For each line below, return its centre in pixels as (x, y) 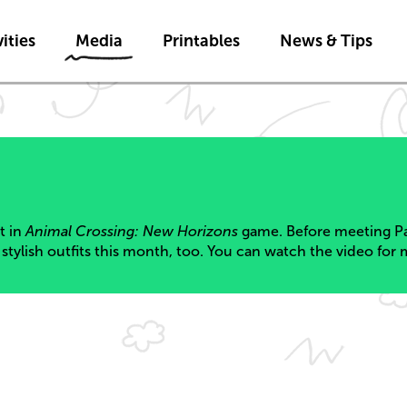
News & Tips (326, 40)
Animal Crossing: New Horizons (132, 231)
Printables (201, 40)
